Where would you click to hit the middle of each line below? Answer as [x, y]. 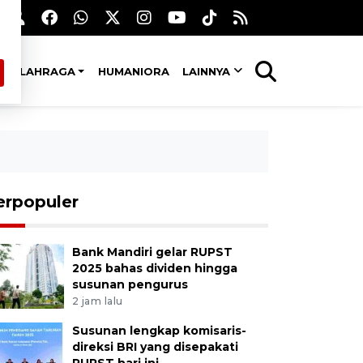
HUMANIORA [133, 71]
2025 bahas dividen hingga [154, 268]
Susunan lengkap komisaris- [159, 330]
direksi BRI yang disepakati [155, 346]
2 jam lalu [97, 301]
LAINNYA [207, 71]
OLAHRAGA [42, 71]
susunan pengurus [130, 284]
